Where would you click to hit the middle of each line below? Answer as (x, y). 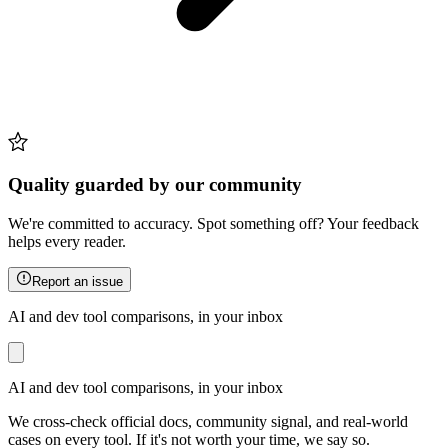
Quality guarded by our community (155, 184)
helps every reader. (67, 241)
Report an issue (77, 281)
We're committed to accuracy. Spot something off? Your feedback (213, 223)
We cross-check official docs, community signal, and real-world (208, 421)
